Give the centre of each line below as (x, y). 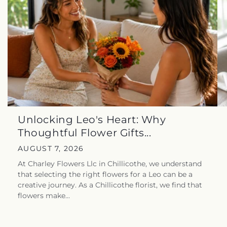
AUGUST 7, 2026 (51, 148)
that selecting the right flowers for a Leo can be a (105, 174)
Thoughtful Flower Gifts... (85, 133)
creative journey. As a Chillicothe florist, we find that (110, 185)
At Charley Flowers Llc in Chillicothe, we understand (110, 163)
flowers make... (44, 195)
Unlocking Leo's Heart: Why (92, 119)
